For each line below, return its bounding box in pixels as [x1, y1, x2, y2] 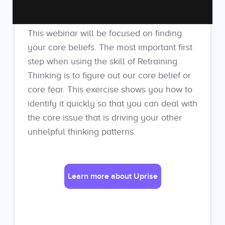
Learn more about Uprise [67, 171, 158, 181]
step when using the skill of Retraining [28, 56, 177, 66]
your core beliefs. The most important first [28, 42, 192, 52]
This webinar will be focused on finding [28, 28, 182, 38]
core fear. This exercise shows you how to [28, 84, 192, 94]
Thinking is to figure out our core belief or [28, 70, 191, 80]
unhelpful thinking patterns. [28, 127, 136, 137]
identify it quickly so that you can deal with [28, 98, 197, 108]
